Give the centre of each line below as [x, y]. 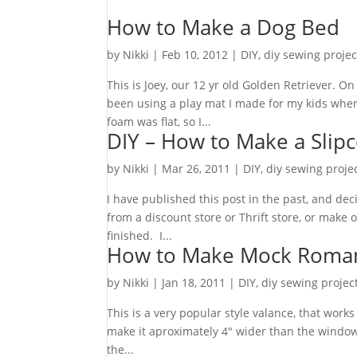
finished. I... [140, 236]
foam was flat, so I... [159, 122]
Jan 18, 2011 [194, 283]
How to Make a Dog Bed [224, 27]
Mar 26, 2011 [196, 169]
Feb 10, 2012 [195, 55]
